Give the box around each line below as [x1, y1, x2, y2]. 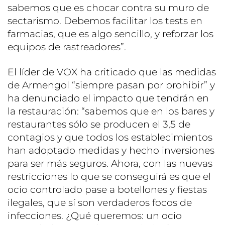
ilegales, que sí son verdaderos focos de [8, 196, 192, 208]
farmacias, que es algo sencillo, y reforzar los [8, 28, 213, 40]
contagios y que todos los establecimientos [8, 131, 212, 143]
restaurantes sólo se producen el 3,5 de [8, 118, 190, 130]
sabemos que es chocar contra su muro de [8, 2, 209, 14]
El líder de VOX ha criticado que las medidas [8, 66, 216, 78]
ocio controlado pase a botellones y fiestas [8, 183, 207, 195]
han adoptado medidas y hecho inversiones [8, 144, 214, 156]
